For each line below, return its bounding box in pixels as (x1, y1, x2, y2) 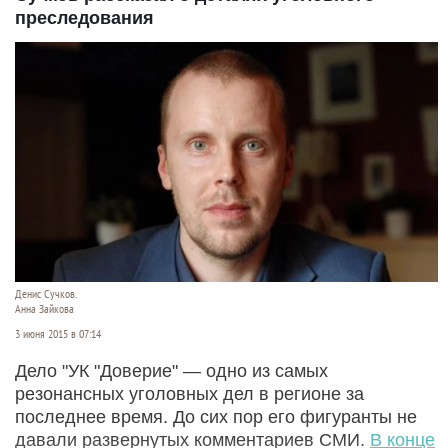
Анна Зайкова (15, 301, 74, 316)
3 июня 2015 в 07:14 (15, 326, 101, 341)
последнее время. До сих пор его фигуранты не (15, 406, 417, 427)
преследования (15, 7, 154, 28)
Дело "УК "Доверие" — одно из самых (15, 360, 328, 381)
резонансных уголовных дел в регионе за (15, 383, 364, 404)
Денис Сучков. (15, 286, 77, 301)
